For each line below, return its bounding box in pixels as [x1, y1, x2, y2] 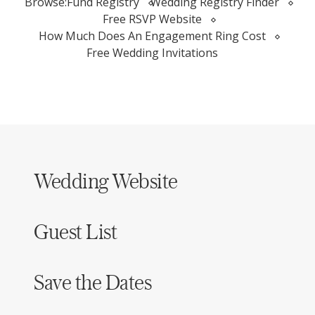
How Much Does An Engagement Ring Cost [38, 28, 266, 44]
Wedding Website [34, 168, 178, 193]
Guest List [34, 219, 117, 244]
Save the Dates [34, 269, 152, 295]
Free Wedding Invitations [86, 45, 218, 60]
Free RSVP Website [102, 11, 202, 27]
